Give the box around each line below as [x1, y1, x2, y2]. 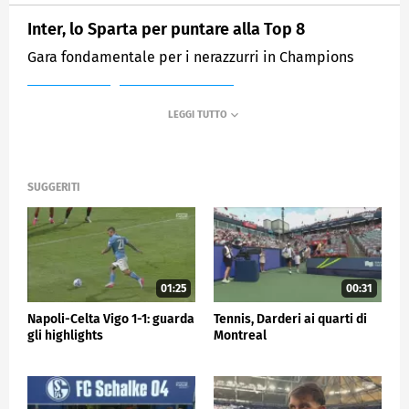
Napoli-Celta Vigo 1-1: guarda [27, 310, 194, 327]
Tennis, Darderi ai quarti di [214, 310, 367, 327]
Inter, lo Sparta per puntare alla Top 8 [27, 18, 305, 39]
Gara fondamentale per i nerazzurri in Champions [27, 47, 353, 66]
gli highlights [27, 327, 103, 343]
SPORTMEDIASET [139, 94, 215, 107]
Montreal [214, 327, 267, 343]
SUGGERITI [27, 181, 80, 194]
